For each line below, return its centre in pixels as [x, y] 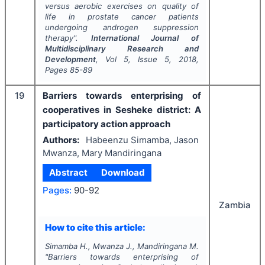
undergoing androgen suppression [122, 27]
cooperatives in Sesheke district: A [122, 110]
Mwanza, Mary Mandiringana [102, 153]
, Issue [146, 59]
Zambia [235, 205]
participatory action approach [106, 124]
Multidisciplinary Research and [122, 49]
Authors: [61, 140]
